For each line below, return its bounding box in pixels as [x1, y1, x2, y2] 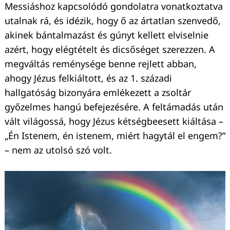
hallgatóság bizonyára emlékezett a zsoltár [5, 86, 191, 99]
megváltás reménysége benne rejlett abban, [5, 57, 197, 70]
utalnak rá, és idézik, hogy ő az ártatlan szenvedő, [5, 14, 221, 27]
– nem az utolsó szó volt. [5, 144, 112, 157]
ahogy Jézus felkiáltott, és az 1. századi [5, 72, 172, 85]
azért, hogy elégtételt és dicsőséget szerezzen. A [5, 43, 215, 56]
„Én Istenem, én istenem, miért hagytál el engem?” [5, 129, 225, 142]
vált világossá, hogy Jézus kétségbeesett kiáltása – [5, 115, 223, 128]
